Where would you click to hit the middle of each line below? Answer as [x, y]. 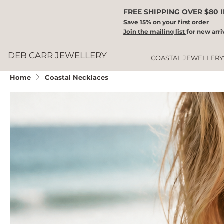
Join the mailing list [155, 32]
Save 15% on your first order [166, 22]
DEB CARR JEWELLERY [57, 56]
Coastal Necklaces [76, 77]
